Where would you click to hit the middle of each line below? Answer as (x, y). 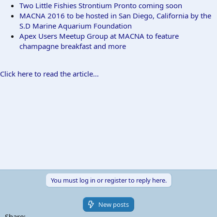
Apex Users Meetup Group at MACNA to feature (99, 36)
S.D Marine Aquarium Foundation (76, 25)
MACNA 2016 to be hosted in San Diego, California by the (115, 15)
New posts (113, 204)
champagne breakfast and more (73, 46)
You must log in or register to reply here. (108, 180)
